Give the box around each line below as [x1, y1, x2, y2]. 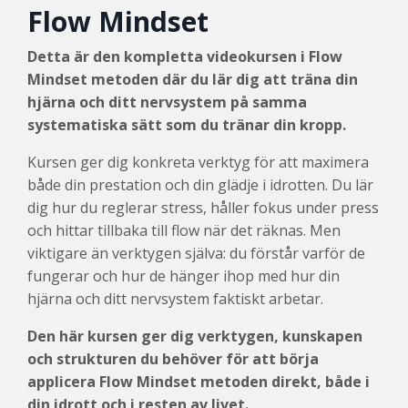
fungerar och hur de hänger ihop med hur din [27, 266, 340, 287]
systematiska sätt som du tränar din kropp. [27, 115, 346, 136]
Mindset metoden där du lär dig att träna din [27, 69, 358, 90]
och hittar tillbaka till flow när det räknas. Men [27, 220, 341, 241]
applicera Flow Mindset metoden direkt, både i [27, 372, 370, 393]
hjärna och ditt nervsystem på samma [27, 92, 307, 113]
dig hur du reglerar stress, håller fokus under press [27, 198, 379, 219]
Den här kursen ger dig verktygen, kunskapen [27, 326, 362, 347]
